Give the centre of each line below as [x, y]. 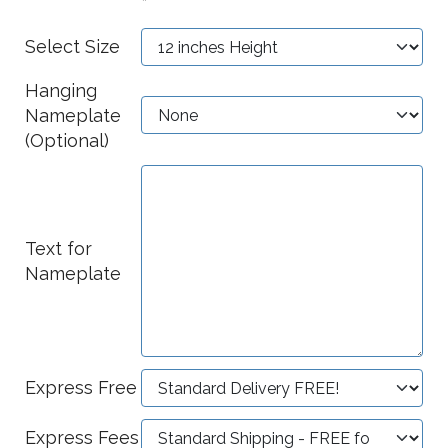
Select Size [72, 46]
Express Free [81, 387]
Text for [58, 248]
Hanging [61, 90]
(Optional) [67, 140]
